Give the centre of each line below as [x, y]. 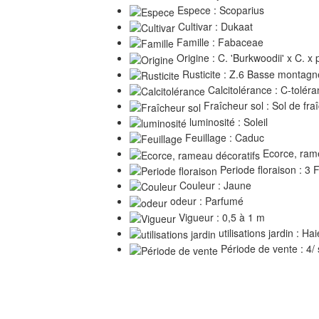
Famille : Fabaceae [218, 42]
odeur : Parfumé [205, 201]
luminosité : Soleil [227, 121]
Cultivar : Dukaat [214, 26]
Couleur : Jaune [214, 185]
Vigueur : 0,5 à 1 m [220, 217]
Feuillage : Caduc [223, 137]
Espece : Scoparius [219, 10]
